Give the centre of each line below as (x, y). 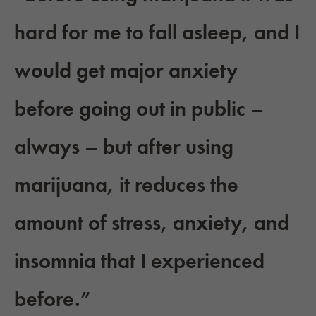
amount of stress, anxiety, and (152, 223)
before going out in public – (139, 109)
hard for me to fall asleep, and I (157, 33)
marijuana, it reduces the (126, 185)
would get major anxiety (126, 71)
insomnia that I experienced (139, 261)
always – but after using (124, 147)
